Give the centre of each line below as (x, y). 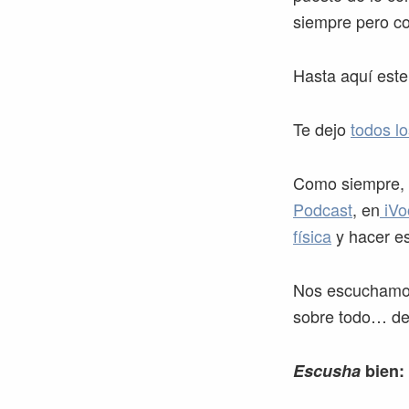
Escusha (327, 371)
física (312, 236)
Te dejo (322, 129)
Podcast (323, 209)
